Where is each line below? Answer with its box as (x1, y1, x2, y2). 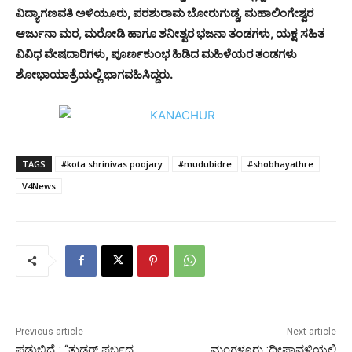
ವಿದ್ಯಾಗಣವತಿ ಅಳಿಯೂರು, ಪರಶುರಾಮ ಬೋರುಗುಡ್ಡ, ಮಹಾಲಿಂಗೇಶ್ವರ (16, 5, 313, 20)
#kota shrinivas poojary (61, 157, 163, 170)
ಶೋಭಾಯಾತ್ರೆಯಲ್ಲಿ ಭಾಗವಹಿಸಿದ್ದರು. (16, 66, 173, 82)
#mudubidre (178, 157, 232, 170)
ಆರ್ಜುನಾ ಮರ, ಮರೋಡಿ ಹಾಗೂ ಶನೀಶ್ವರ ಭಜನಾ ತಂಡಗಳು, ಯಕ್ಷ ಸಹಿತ (16, 25, 324, 41)
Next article (286, 325, 336, 337)
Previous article (16, 325, 83, 337)
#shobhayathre (247, 157, 313, 170)
